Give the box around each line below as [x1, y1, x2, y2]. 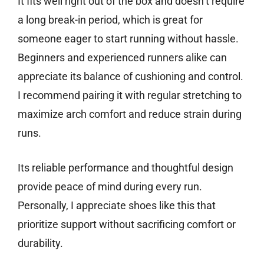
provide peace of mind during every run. [18, 180, 202, 193]
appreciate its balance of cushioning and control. [18, 70, 243, 83]
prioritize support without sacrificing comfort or [18, 218, 236, 231]
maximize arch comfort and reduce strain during [18, 108, 242, 121]
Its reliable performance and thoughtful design [18, 161, 233, 174]
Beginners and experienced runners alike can [18, 51, 227, 64]
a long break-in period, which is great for [18, 14, 203, 27]
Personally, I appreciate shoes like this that [18, 199, 216, 212]
